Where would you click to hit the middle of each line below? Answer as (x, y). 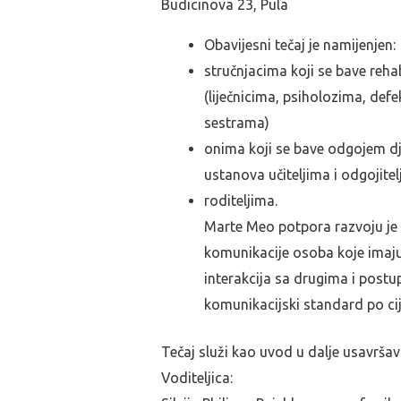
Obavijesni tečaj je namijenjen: (300, 45)
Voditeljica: (197, 378)
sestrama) (237, 123)
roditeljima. (241, 200)
